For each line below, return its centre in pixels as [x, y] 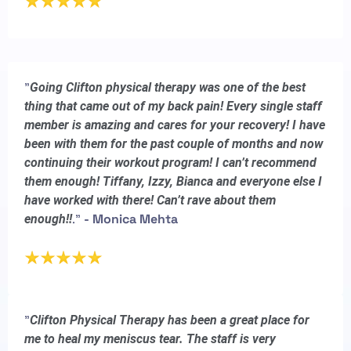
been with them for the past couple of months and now [174, 143]
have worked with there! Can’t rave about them [150, 200]
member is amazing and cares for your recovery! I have [175, 125]
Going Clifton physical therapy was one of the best [168, 87]
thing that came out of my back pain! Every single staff [173, 106]
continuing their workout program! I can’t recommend [170, 162]
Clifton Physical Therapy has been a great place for [170, 320]
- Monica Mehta [131, 219]
